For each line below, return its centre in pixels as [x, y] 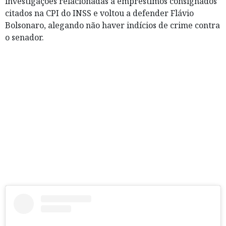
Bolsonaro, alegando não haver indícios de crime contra [112, 25]
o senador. [24, 37]
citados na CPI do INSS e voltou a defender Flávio [99, 13]
